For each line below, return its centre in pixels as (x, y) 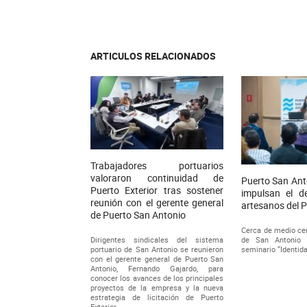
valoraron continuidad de (157, 177)
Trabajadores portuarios (157, 165)
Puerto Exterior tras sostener (157, 190)
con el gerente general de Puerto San (157, 258)
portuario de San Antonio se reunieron (157, 249)
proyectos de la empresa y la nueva (157, 287)
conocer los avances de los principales (157, 278)
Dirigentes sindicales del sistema (157, 239)
